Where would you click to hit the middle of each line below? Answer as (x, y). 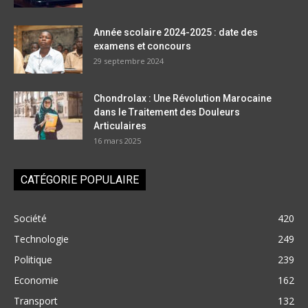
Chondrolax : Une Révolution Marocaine (183, 99)
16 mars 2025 (117, 141)
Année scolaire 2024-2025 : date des (176, 33)
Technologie (41, 239)
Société (30, 219)
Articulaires (120, 126)
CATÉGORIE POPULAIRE (80, 180)
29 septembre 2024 (129, 61)
